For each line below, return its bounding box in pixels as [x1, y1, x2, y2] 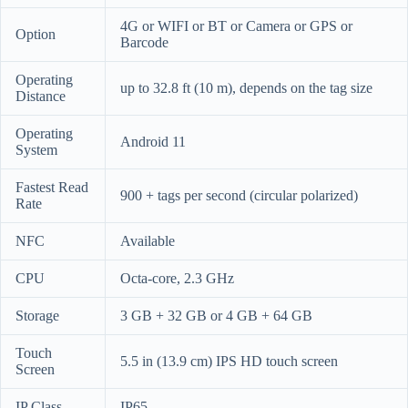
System [15, 142, 57, 158]
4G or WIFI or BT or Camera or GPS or [120, 18, 352, 35]
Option [15, 26, 56, 43]
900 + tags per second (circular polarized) [120, 188, 358, 204]
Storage [15, 308, 59, 324]
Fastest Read [15, 179, 88, 196]
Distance [15, 88, 66, 105]
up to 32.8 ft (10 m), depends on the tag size [120, 80, 372, 97]
